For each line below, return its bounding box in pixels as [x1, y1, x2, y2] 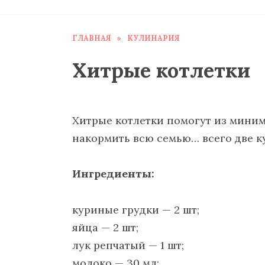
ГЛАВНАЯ [72, 33, 111, 43]
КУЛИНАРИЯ [127, 33, 180, 43]
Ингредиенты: [72, 167, 154, 181]
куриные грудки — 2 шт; [72, 202, 199, 216]
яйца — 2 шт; [72, 220, 138, 234]
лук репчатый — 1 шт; [72, 238, 184, 252]
